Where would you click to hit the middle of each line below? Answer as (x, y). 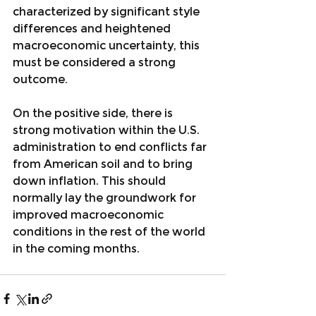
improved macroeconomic (90, 215)
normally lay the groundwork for (106, 198)
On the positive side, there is (94, 113)
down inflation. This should (91, 181)
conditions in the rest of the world (110, 232)
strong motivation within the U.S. (108, 130)
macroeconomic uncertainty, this (108, 45)
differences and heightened (93, 29)
